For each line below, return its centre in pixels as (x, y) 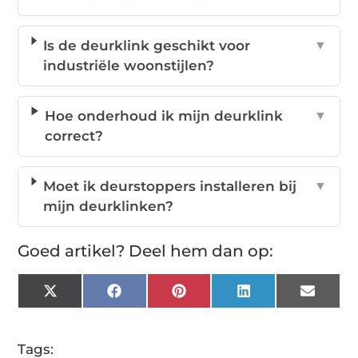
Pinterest (215, 296)
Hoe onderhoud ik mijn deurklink (164, 116)
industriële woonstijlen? (128, 66)
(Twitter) (83, 309)
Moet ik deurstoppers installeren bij (169, 187)
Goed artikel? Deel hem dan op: (146, 251)
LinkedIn (278, 296)
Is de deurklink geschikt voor (146, 46)
